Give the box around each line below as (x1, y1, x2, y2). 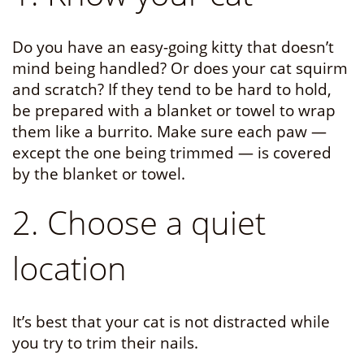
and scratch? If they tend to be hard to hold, (12, 79, 331, 101)
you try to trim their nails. (12, 332, 202, 354)
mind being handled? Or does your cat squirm (12, 58, 348, 80)
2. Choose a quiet (12, 200, 266, 245)
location (12, 245, 127, 291)
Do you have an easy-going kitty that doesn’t (12, 37, 334, 58)
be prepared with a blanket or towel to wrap (12, 100, 336, 122)
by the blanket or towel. (12, 163, 185, 185)
